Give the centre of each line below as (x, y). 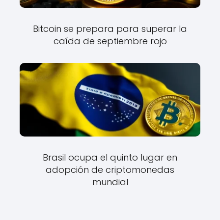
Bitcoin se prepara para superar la (110, 29)
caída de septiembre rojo (110, 41)
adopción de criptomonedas (110, 170)
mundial (110, 182)
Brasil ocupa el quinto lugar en (110, 158)
